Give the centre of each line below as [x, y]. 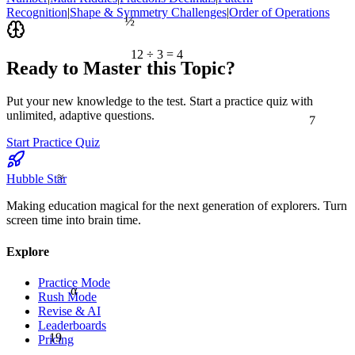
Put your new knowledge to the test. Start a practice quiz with [160, 101]
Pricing [56, 339]
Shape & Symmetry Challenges [148, 12]
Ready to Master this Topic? [121, 68]
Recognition [37, 12]
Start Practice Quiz [53, 143]
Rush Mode [67, 296]
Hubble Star [36, 179]
